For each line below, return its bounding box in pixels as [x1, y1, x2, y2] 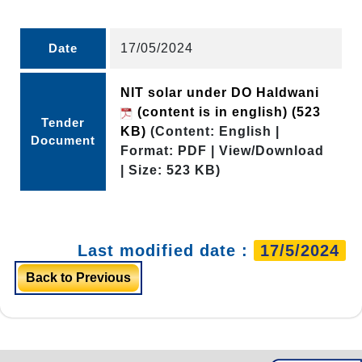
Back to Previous [26, 270, 131, 284]
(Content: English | [150, 124, 280, 138]
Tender [41, 115, 85, 129]
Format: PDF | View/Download [120, 143, 324, 158]
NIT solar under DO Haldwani [120, 85, 319, 99]
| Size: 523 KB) [120, 162, 221, 177]
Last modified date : [78, 241, 254, 259]
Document [31, 133, 95, 147]
